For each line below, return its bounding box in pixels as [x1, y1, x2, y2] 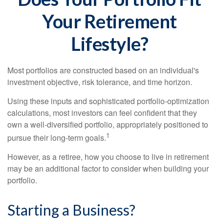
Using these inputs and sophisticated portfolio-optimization [7, 95, 209, 107]
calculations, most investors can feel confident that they [7, 107, 197, 118]
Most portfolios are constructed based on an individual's [7, 65, 199, 76]
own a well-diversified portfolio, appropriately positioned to [7, 119, 208, 130]
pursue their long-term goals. [7, 132, 106, 144]
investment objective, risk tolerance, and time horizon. [7, 76, 192, 88]
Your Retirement [42, 10, 177, 32]
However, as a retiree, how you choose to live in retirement [7, 151, 209, 163]
